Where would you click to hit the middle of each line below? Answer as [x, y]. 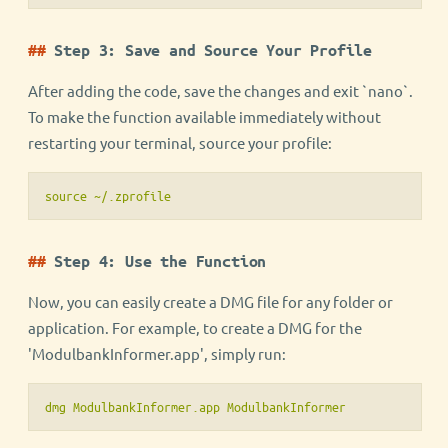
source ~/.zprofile [108, 196]
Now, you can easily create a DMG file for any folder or [210, 302]
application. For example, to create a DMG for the [195, 328]
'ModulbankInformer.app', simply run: [157, 354]
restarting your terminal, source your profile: [180, 143]
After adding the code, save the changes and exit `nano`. [220, 91]
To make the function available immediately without [204, 117]
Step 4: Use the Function [160, 261]
